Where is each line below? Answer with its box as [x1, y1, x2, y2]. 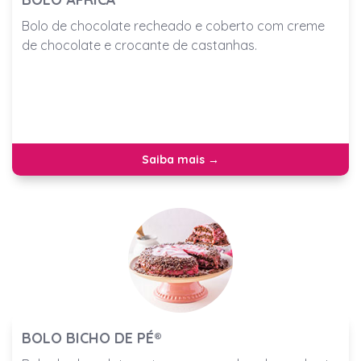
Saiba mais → [142, 152, 219, 168]
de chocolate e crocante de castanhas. [22, 37, 257, 54]
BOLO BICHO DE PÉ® [22, 329, 162, 348]
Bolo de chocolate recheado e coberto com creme [22, 18, 325, 35]
